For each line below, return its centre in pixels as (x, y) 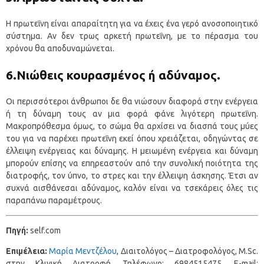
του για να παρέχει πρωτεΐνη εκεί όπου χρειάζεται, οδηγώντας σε (132, 139)
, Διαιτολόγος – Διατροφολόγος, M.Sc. (188, 251)
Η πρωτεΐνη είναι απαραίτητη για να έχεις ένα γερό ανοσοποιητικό (132, 24)
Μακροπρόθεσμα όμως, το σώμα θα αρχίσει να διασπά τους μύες (132, 126)
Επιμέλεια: (27, 251)
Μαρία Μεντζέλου (83, 251)
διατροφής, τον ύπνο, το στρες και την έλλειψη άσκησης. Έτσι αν (132, 176)
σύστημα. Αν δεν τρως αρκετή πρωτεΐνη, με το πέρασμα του (132, 36)
